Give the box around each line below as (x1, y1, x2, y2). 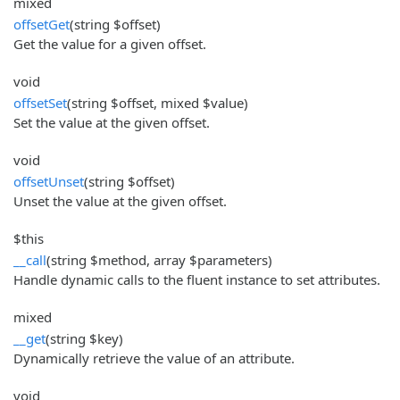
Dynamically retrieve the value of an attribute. (13, 348, 295, 367)
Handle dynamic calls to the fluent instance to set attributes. (13, 270, 380, 288)
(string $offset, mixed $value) (67, 93, 248, 112)
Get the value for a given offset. (13, 34, 206, 53)
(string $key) (46, 329, 123, 347)
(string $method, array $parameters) (46, 250, 272, 269)
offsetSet (13, 93, 67, 112)
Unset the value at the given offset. (13, 191, 227, 210)
